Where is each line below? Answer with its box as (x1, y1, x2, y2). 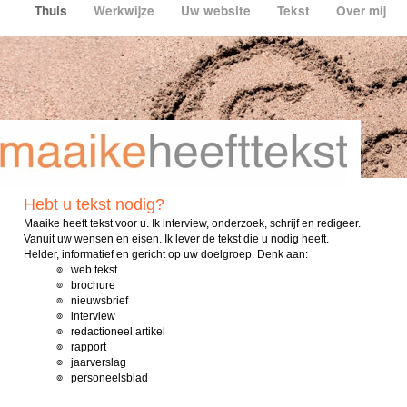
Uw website (181, 2, 254, 19)
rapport (63, 341, 106, 353)
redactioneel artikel (63, 325, 165, 338)
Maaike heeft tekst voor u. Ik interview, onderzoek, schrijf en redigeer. (24, 217, 361, 230)
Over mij (336, 2, 390, 19)
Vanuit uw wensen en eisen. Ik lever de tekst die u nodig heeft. (24, 233, 329, 245)
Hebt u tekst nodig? (24, 195, 164, 213)
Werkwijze (94, 2, 158, 19)
